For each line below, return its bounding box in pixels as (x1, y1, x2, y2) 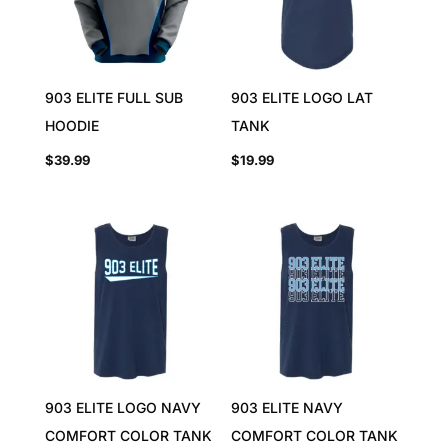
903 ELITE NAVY (231, 398, 344, 416)
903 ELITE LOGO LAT (231, 89, 374, 107)
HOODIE (44, 117, 99, 135)
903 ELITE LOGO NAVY (44, 398, 201, 416)
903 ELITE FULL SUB (44, 89, 183, 107)
